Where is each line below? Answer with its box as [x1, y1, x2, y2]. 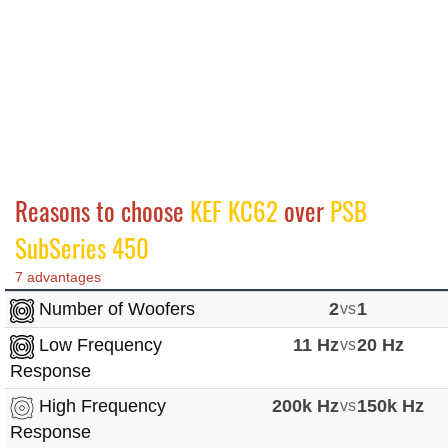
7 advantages [15, 269, 101, 286]
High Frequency [34, 396, 166, 417]
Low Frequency [34, 335, 162, 356]
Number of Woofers [34, 299, 195, 320]
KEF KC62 [190, 192, 278, 230]
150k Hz [357, 396, 425, 417]
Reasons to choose [15, 192, 190, 230]
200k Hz [272, 396, 340, 417]
